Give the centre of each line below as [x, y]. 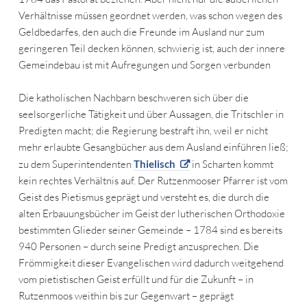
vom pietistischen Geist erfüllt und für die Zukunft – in [136, 280]
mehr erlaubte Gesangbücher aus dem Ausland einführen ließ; [153, 147]
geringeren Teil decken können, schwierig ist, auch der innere [151, 49]
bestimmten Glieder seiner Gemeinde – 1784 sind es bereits [150, 230]
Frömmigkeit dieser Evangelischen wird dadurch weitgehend [151, 263]
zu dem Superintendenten [76, 164]
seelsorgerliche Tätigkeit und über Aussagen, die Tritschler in [151, 114]
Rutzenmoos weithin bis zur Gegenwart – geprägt [126, 296]
